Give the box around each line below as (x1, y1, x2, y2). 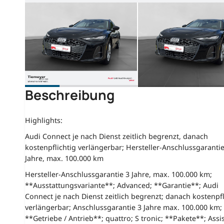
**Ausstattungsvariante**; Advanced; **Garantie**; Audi (24, 180, 218, 190)
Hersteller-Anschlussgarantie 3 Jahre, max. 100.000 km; (24, 169, 212, 179)
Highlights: (24, 115, 62, 125)
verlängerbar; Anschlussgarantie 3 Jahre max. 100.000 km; (24, 202, 222, 212)
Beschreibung (24, 85, 114, 104)
